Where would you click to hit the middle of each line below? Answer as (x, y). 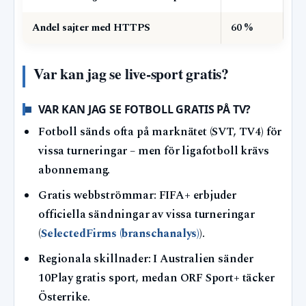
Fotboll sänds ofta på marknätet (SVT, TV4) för (160, 132)
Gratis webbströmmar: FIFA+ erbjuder (138, 195)
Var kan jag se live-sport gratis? (131, 73)
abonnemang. (74, 170)
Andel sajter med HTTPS (92, 27)
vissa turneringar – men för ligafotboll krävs (154, 151)
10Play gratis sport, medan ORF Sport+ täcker (156, 278)
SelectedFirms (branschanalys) (120, 234)
